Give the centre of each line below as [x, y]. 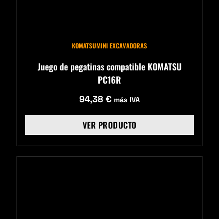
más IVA [127, 100]
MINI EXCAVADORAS [122, 45]
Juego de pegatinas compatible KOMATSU [109, 66]
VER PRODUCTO [109, 125]
